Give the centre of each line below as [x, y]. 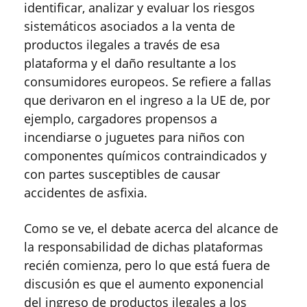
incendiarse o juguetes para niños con [134, 137]
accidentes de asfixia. [86, 193]
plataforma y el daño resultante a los [130, 63]
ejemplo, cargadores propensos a [121, 119]
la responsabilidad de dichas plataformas [144, 247]
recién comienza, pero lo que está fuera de [147, 266]
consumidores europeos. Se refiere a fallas [148, 82]
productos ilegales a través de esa [122, 45]
